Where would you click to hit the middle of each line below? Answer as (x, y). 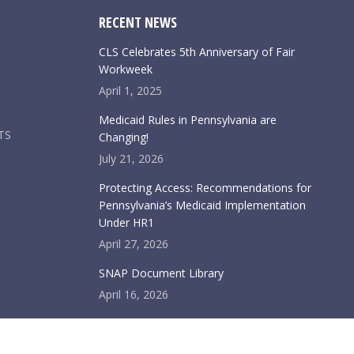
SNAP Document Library (161, 273)
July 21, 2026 (131, 158)
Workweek (125, 69)
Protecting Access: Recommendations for (205, 188)
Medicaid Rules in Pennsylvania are (187, 120)
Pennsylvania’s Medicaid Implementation (202, 205)
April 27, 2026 (133, 244)
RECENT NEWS (137, 22)
